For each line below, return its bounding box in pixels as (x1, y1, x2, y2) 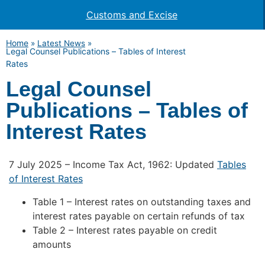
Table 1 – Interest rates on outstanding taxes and (33, 195, 251, 208)
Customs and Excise (86, 9, 177, 21)
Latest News (37, 38, 85, 48)
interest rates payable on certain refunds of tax (33, 209, 245, 222)
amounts (33, 238, 71, 250)
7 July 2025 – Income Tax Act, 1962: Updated (9, 159, 217, 171)
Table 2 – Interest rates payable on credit (33, 224, 217, 236)
